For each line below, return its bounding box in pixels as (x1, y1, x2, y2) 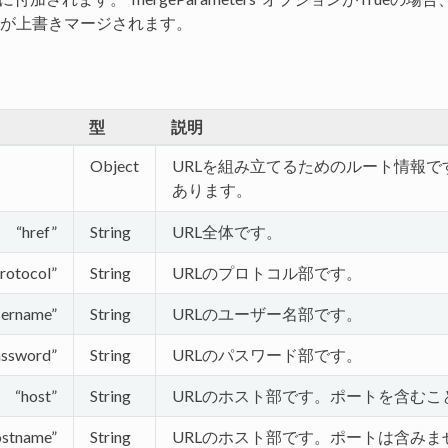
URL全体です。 (171, 221, 282, 241)
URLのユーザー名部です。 (171, 303, 362, 323)
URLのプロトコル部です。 (171, 262, 362, 282)
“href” (15, 221, 57, 241)
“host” (14, 385, 57, 405)
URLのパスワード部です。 (171, 344, 362, 364)
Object (89, 155, 139, 175)
